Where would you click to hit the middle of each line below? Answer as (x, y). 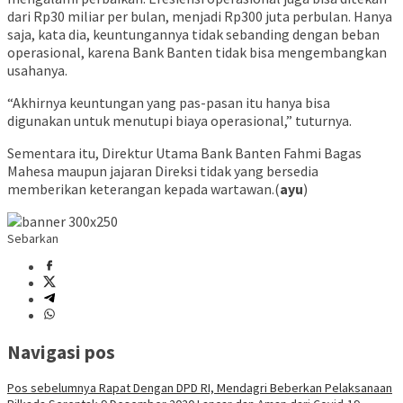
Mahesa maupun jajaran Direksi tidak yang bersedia (163, 171)
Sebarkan (33, 239)
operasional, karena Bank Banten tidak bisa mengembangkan (197, 53)
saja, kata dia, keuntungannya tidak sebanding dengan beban (193, 35)
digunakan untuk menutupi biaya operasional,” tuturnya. (179, 121)
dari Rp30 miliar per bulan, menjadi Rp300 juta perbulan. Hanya (200, 17)
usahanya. (37, 71)
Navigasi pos (61, 352)
